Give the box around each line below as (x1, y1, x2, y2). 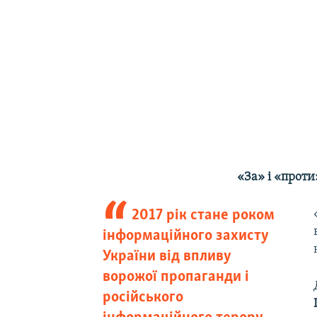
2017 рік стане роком (132, 207, 275, 224)
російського (102, 289, 183, 306)
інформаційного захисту (102, 227, 269, 244)
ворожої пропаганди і (102, 268, 249, 285)
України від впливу (102, 248, 231, 265)
